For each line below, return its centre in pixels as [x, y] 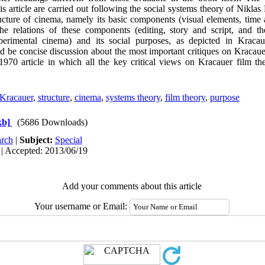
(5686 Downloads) [52, 122]
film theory [185, 97]
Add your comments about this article [132, 186]
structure [54, 97]
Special [68, 140]
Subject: [37, 140]
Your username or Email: [82, 206]
